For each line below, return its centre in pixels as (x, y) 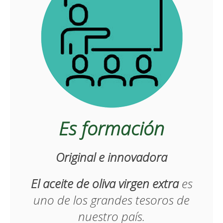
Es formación (111, 128)
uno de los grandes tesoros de (111, 200)
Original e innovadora (111, 157)
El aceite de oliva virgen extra (105, 183)
